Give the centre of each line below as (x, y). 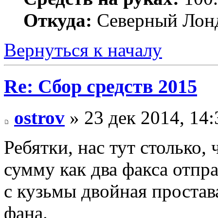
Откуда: (58, 20)
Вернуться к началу (83, 50)
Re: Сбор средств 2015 (100, 86)
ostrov (39, 118)
